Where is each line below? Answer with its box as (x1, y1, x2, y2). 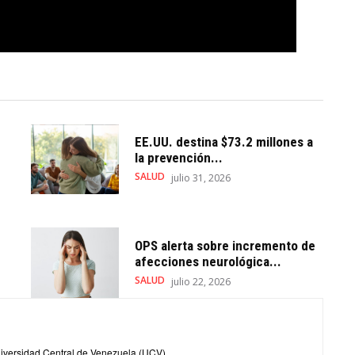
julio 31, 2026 (170, 171, 231, 185)
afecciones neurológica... (134, 253, 281, 269)
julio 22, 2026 (170, 274, 231, 288)
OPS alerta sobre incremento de (134, 237, 315, 254)
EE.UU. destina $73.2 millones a (134, 134, 313, 151)
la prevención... (134, 150, 223, 166)
